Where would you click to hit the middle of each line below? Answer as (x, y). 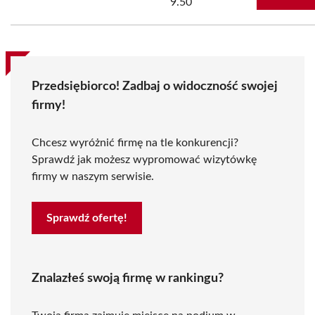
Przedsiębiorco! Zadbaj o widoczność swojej (155, 86)
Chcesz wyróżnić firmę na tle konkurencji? (135, 143)
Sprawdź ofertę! (87, 218)
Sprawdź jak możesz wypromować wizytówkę (144, 160)
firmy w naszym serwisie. (93, 176)
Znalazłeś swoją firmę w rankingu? (128, 278)
